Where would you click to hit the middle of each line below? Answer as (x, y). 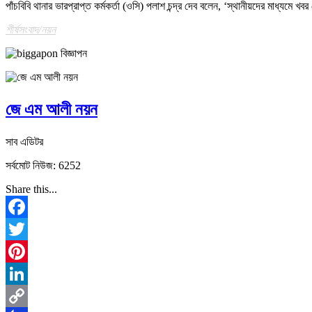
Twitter (21, 251)
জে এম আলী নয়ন (52, 109)
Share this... (31, 189)
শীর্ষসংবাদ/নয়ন (31, 29)
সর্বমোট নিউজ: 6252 (43, 165)
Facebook (27, 228)
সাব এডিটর (24, 141)
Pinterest (24, 273)
